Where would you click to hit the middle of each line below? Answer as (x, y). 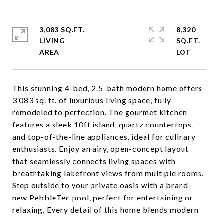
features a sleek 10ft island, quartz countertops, (103, 124)
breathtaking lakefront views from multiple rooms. (108, 173)
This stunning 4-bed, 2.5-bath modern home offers (107, 88)
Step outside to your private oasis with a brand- (102, 185)
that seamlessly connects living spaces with (94, 161)
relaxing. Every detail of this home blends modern (105, 209)
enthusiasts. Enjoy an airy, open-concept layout (100, 149)
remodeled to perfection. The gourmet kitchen (100, 112)
